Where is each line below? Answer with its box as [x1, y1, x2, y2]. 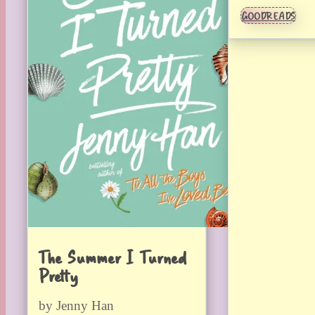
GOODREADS [241, 8, 295, 24]
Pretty [39, 262, 78, 288]
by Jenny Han [39, 298, 114, 313]
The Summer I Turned [39, 243, 186, 269]
